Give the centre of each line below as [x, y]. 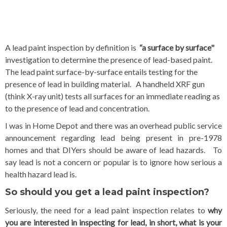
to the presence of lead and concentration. [77, 108]
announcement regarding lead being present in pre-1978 [113, 138]
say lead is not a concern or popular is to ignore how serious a [113, 162]
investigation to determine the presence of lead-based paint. [109, 60]
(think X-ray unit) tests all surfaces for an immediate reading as [112, 96]
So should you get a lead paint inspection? [107, 192]
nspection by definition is [94, 48]
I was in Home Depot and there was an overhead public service [113, 126]
